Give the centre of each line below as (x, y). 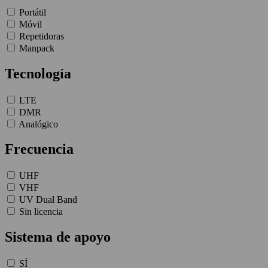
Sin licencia (41, 212)
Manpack (37, 48)
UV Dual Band (48, 200)
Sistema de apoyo (58, 237)
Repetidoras (42, 36)
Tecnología (38, 73)
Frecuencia (39, 149)
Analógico (38, 124)
